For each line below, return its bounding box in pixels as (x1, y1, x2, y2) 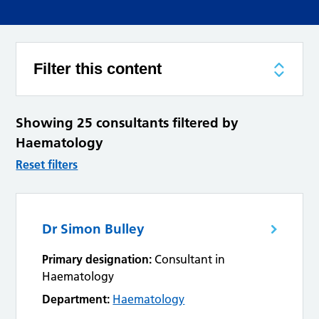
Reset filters (16, 157, 78, 172)
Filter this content (33, 60, 162, 78)
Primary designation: (42, 252, 152, 267)
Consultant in (155, 252, 226, 267)
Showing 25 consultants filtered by (16, 115, 239, 132)
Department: (42, 292, 110, 307)
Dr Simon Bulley (42, 221, 145, 238)
